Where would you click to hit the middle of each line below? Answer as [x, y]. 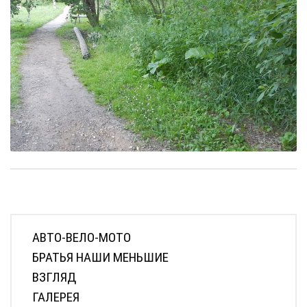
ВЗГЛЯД [54, 277]
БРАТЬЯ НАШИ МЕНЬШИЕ [100, 257]
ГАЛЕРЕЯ [56, 297]
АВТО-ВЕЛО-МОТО [82, 237]
